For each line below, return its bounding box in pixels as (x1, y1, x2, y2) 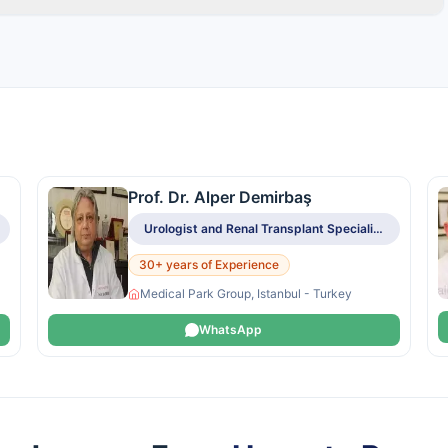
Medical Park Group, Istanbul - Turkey (140, 286, 353, 301)
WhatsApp (199, 322, 263, 337)
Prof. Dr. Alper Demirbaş (128, 187, 313, 207)
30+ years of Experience (139, 257, 280, 272)
